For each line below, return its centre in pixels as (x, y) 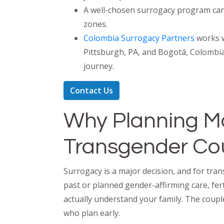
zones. (95, 24)
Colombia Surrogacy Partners (139, 38)
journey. (99, 66)
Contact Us (91, 90)
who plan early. (92, 213)
